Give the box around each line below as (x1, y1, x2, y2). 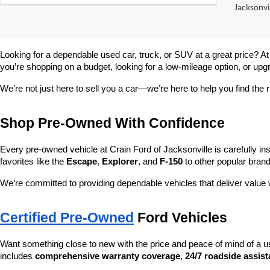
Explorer (102, 157, 138, 166)
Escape (66, 157, 97, 166)
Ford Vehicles (134, 210, 227, 225)
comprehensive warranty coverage (35, 251, 180, 261)
